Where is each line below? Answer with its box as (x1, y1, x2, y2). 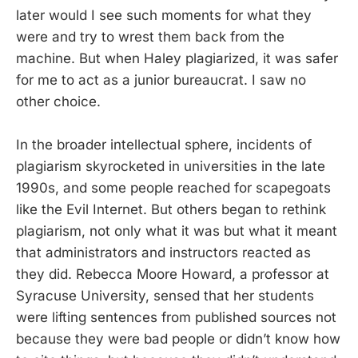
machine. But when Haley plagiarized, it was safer (16, 50, 338, 67)
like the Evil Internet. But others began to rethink (16, 201, 326, 218)
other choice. (16, 93, 101, 110)
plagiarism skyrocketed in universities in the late (16, 158, 325, 175)
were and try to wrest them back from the (16, 29, 284, 46)
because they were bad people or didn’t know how (16, 331, 340, 348)
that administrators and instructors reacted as (16, 245, 311, 261)
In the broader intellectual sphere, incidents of (16, 137, 312, 153)
